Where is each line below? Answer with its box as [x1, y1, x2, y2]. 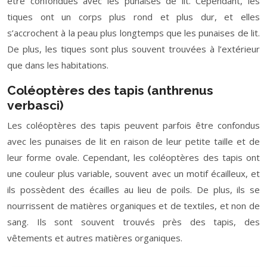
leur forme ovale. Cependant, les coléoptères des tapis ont [7, 151, 260, 163]
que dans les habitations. [7, 59, 108, 71]
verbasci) [7, 98, 64, 113]
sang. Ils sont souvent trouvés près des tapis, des [7, 216, 260, 228]
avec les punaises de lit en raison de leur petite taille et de [7, 135, 260, 147]
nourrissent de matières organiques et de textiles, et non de [7, 200, 260, 212]
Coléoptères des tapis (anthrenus [7, 83, 213, 98]
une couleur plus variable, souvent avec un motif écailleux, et [7, 167, 260, 179]
